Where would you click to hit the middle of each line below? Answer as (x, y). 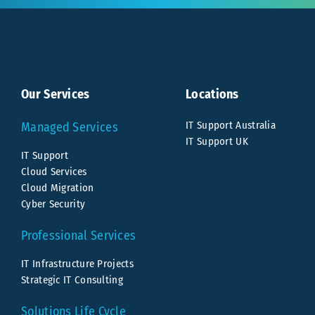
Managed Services (70, 128)
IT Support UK (217, 142)
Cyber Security (53, 204)
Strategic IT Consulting (72, 280)
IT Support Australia (231, 126)
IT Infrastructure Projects (77, 264)
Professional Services (79, 236)
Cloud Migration (58, 188)
